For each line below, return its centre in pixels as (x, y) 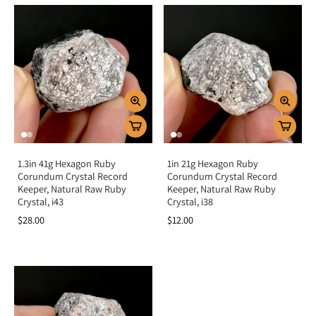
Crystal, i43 (41, 201)
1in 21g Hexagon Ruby (213, 163)
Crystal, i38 (190, 201)
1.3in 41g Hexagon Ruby (67, 163)
